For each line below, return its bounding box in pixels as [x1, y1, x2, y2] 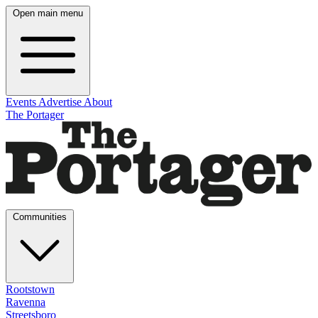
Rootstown [6, 283, 55, 295]
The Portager [6, 109, 64, 121]
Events [6, 96, 38, 108]
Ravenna [6, 295, 45, 308]
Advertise [38, 96, 84, 108]
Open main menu [13, 8, 83, 18]
